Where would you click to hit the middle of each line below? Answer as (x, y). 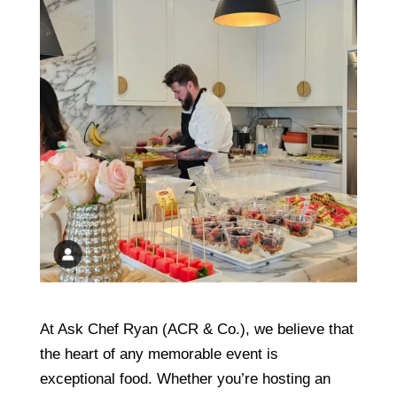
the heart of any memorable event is (159, 354)
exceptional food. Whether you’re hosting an (185, 378)
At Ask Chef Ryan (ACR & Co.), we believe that (196, 329)
